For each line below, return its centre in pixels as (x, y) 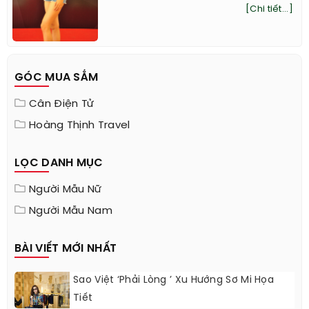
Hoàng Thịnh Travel (80, 132)
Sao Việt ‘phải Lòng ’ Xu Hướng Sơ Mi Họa (174, 287)
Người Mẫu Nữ (66, 196)
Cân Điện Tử (62, 111)
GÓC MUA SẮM (57, 84)
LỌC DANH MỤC (59, 170)
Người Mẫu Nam (71, 218)
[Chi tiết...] (269, 16)
